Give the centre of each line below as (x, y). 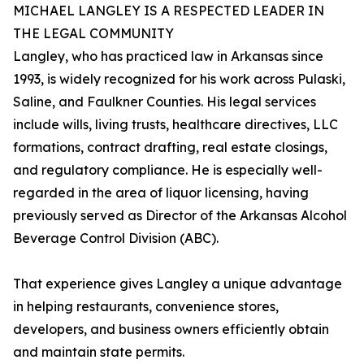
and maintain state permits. (99, 352)
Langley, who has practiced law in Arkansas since (168, 56)
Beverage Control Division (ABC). (116, 238)
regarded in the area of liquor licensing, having (161, 193)
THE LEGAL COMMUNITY (93, 34)
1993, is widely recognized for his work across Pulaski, (179, 79)
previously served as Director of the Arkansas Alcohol (180, 216)
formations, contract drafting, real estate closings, (170, 147)
